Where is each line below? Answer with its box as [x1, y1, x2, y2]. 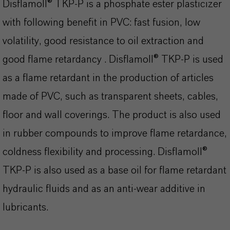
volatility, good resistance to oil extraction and [3, 36, 204, 46]
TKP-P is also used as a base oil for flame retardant [3, 165, 226, 176]
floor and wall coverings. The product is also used [3, 110, 221, 120]
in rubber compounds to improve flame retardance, [3, 128, 227, 139]
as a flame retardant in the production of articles [3, 73, 214, 83]
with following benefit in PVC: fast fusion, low [3, 17, 200, 28]
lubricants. [3, 202, 51, 213]
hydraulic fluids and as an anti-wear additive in [3, 184, 205, 194]
